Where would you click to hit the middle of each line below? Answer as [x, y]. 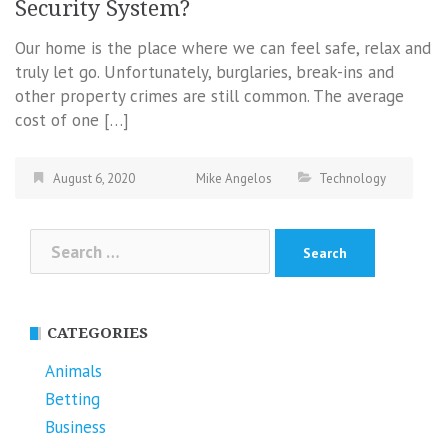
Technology [352, 178]
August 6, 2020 [94, 178]
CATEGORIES [97, 333]
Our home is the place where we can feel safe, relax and [223, 47]
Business [75, 427]
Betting [72, 399]
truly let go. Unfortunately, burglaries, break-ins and [204, 71]
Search [54, 240]
